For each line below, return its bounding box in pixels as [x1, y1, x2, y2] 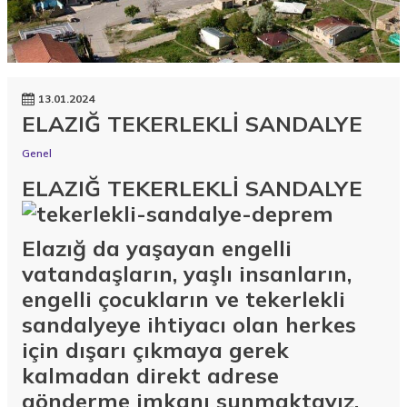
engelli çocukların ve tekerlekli [22, 284, 345, 313]
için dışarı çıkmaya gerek [22, 335, 289, 363]
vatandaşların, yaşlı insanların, [22, 259, 352, 287]
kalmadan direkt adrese [22, 361, 279, 389]
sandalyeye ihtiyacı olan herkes [22, 310, 356, 338]
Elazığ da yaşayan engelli [22, 233, 292, 262]
